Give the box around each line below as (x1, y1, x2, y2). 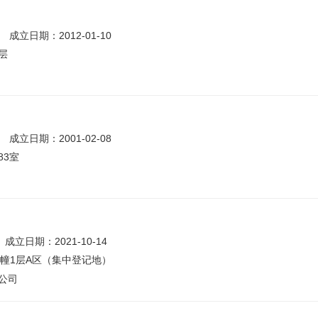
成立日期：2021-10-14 (5, 236, 107, 247)
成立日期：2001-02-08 (9, 133, 111, 144)
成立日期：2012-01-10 (9, 30, 111, 41)
